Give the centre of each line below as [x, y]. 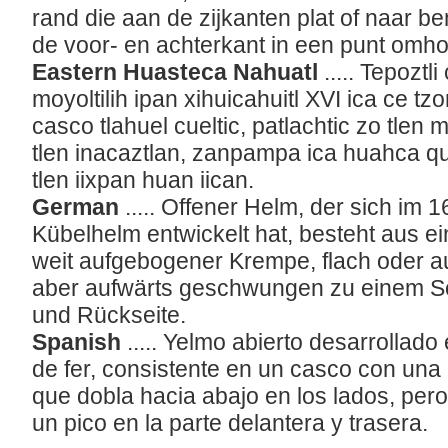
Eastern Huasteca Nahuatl [178, 72]
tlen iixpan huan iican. [146, 180]
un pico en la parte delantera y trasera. [233, 423]
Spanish [79, 342]
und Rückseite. [112, 315]
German [78, 207]
